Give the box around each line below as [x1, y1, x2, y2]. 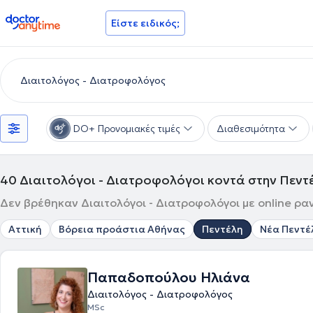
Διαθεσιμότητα [217, 122, 285, 135]
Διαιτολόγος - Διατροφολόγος [87, 288, 233, 300]
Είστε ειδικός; [111, 17, 180, 29]
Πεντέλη [202, 223, 243, 235]
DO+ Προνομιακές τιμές [73, 122, 180, 135]
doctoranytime [5, 13, 84, 27]
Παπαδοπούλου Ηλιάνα [87, 268, 250, 286]
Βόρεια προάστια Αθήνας [59, 223, 185, 235]
